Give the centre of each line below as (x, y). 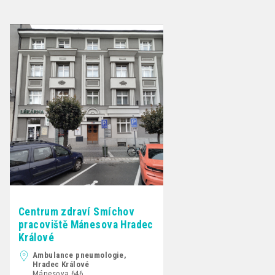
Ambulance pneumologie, (80, 255)
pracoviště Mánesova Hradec (86, 225)
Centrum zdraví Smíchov (77, 212)
